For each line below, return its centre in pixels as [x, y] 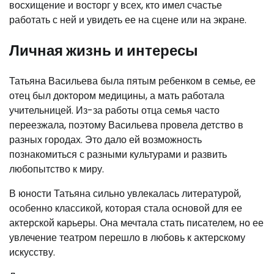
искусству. [32, 252]
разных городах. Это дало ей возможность [106, 139]
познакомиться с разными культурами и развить [118, 154]
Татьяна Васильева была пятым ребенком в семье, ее [132, 81]
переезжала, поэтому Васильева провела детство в [126, 125]
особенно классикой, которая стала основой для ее [126, 208]
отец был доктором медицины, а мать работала [117, 95]
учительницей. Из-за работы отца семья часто [114, 110]
